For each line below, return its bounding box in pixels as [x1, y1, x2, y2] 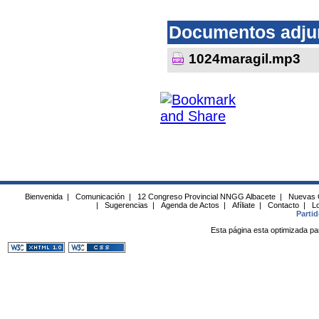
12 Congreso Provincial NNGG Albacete [137, 192, 276, 201]
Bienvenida [24, 192, 63, 201]
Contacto [267, 200, 299, 209]
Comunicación [75, 192, 125, 201]
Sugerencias [104, 200, 148, 209]
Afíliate [231, 200, 255, 209]
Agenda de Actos [160, 200, 219, 209]
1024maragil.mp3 [189, 51, 300, 66]
